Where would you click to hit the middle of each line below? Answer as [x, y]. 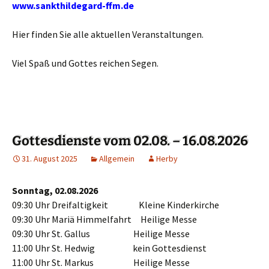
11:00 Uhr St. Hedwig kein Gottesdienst [109, 248]
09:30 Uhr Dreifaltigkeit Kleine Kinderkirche [116, 205]
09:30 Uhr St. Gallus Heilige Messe [101, 234]
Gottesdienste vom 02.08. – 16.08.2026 [130, 141]
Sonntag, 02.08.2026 [57, 190]
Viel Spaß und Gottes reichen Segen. [85, 63]
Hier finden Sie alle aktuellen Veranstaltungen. [108, 34]
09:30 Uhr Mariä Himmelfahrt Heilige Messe [104, 219]
